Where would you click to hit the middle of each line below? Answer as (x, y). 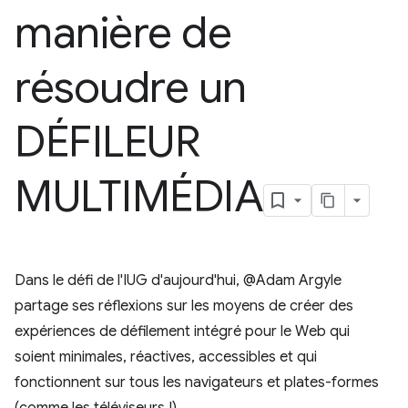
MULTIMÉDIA (139, 197)
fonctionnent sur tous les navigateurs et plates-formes (197, 382)
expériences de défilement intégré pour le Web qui (182, 331)
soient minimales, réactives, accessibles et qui (166, 357)
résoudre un (131, 87)
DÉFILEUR (107, 142)
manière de (123, 33)
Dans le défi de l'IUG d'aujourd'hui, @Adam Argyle (178, 280)
